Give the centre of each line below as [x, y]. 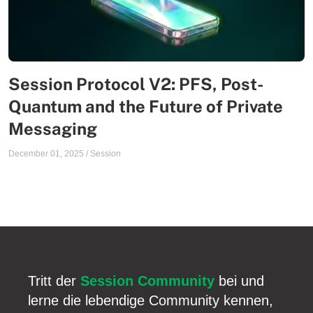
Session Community [147, 281]
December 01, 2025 [46, 154]
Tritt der [54, 281]
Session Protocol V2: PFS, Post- [136, 84]
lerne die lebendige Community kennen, [151, 300]
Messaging [53, 129]
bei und [239, 281]
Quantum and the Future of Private [146, 106]
